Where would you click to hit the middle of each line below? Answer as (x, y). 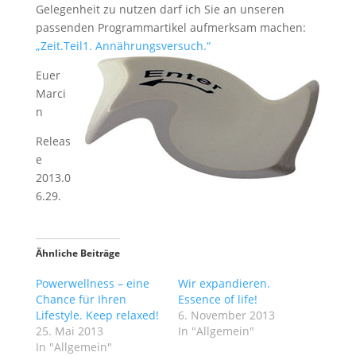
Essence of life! (217, 299)
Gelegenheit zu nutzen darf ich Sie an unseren (160, 9)
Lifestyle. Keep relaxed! (97, 315)
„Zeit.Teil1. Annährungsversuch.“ (123, 46)
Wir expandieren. (224, 283)
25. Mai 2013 (69, 331)
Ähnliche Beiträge (77, 253)
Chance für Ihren (81, 299)
